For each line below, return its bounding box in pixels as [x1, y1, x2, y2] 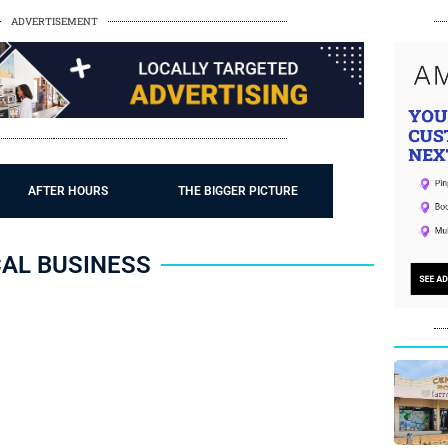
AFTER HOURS [28, 184, 108, 199]
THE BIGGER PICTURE [178, 184, 298, 199]
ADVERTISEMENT [10, 14, 98, 28]
